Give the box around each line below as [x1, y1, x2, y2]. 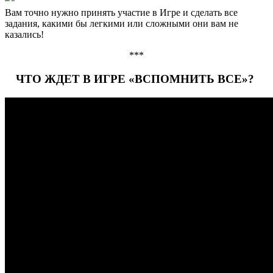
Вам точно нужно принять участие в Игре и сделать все [5, 7, 238, 18]
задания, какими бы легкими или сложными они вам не [5, 18, 238, 29]
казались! [5, 29, 44, 40]
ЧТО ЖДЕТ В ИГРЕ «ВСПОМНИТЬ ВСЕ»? [16, 72, 257, 85]
